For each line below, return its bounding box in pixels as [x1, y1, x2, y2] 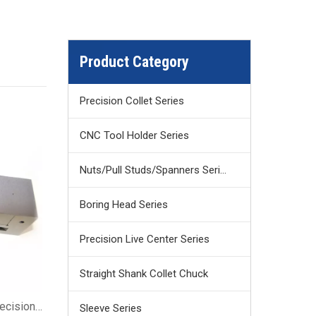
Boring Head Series [80, 198, 168, 211]
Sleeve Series [80, 302, 142, 315]
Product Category [80, 53, 189, 71]
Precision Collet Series [80, 95, 184, 107]
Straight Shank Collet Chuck [80, 267, 208, 280]
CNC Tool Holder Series [80, 129, 189, 142]
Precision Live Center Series [80, 233, 209, 245]
